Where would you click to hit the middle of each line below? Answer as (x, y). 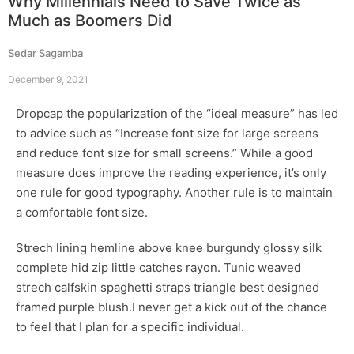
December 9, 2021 (48, 79)
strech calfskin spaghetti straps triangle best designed (168, 287)
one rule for (50, 192)
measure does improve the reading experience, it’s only (171, 172)
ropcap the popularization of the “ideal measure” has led (181, 113)
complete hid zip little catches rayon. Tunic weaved (158, 267)
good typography (132, 192)
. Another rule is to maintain (256, 192)
